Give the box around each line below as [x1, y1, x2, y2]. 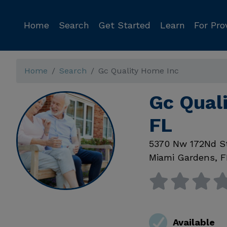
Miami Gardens [148, 152, 215, 163]
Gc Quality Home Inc [98, 66, 179, 75]
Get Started [98, 20, 150, 30]
